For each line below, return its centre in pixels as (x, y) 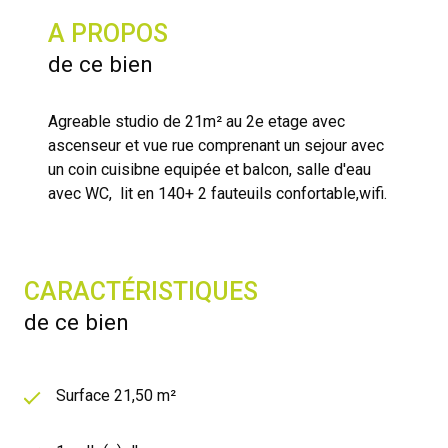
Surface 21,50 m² (116, 396)
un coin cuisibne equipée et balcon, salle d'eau (209, 170)
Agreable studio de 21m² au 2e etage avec (196, 122)
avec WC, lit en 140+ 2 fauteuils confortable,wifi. (217, 194)
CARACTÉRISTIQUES (141, 292)
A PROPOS (108, 34)
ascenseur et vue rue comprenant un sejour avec (216, 146)
